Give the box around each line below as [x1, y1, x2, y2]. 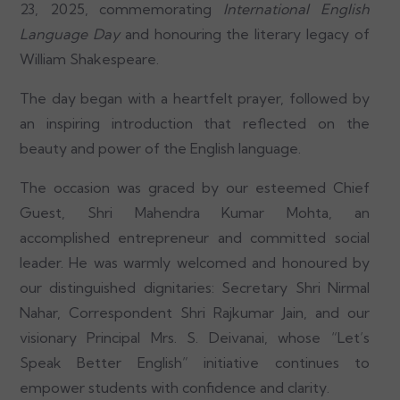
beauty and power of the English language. [20, 139, 301, 158]
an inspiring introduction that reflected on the [20, 114, 370, 133]
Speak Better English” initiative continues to [20, 354, 370, 372]
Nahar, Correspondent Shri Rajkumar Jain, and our [20, 304, 370, 322]
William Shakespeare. [20, 50, 159, 69]
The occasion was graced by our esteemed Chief [20, 179, 370, 197]
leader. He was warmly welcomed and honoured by [20, 254, 370, 272]
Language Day [20, 25, 120, 44]
